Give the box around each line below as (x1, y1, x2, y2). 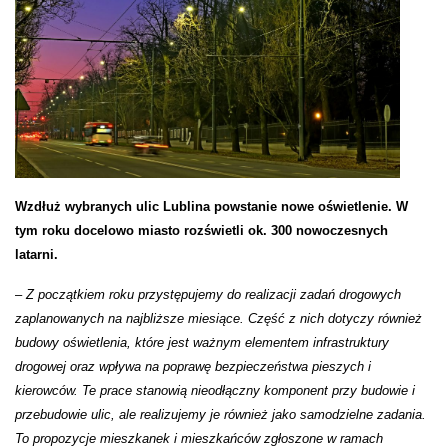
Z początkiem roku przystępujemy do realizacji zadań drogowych (26, 287, 401, 303)
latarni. (15, 247, 58, 263)
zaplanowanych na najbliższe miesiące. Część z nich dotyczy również (15, 311, 422, 327)
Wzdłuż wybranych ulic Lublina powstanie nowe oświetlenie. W (15, 199, 408, 215)
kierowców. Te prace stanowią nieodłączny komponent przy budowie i (15, 383, 415, 399)
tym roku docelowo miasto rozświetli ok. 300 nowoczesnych (15, 223, 388, 239)
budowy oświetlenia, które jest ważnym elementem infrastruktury (15, 335, 389, 351)
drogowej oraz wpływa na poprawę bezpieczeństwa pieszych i (15, 359, 371, 375)
